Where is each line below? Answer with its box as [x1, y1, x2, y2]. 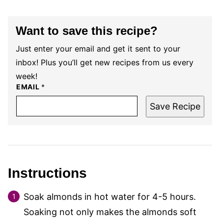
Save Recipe [150, 101, 200, 111]
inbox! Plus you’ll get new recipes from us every [16, 57, 193, 67]
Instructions [8, 165, 91, 181]
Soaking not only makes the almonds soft [24, 207, 196, 217]
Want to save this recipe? [16, 24, 158, 37]
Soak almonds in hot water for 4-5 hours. [24, 192, 196, 202]
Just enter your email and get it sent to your [16, 44, 180, 54]
